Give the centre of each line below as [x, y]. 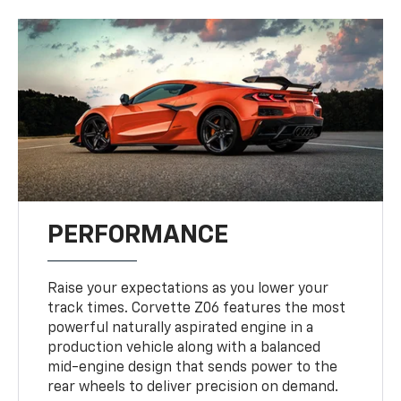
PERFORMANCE [138, 235]
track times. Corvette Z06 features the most [197, 308]
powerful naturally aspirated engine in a [181, 328]
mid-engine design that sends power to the [193, 367]
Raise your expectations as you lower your [188, 289]
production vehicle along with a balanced [184, 348]
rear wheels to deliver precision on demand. [193, 387]
